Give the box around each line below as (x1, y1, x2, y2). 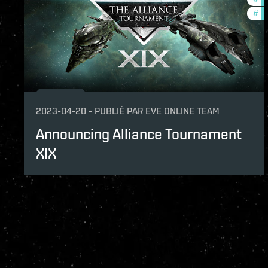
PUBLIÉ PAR (95, 105, 143, 117)
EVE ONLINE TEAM (145, 105, 220, 117)
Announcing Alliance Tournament (36, 124, 242, 143)
